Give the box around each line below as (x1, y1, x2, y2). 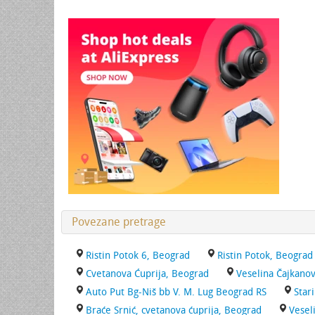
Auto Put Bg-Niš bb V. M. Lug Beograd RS (86, 286, 266, 298)
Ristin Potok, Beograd (217, 250, 313, 262)
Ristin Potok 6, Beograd (86, 250, 190, 262)
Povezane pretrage (72, 215, 166, 229)
